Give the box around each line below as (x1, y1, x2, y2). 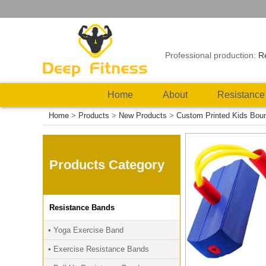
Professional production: (165, 50, 259, 60)
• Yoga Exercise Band (48, 226, 123, 235)
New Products (119, 111, 167, 120)
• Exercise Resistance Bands (48, 245, 149, 254)
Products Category (49, 157, 164, 172)
